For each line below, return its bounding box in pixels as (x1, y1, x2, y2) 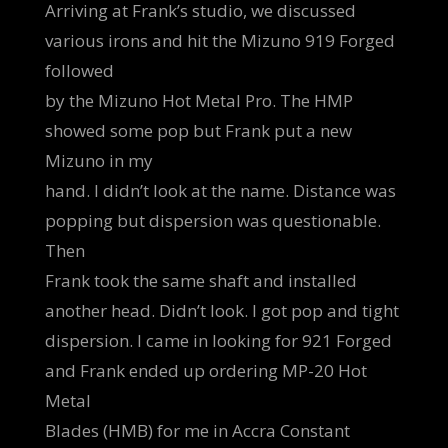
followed (45, 59, 114, 82)
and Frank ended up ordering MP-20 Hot (45, 359, 367, 382)
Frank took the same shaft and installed (45, 269, 357, 292)
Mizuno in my (45, 149, 153, 172)
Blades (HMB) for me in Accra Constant (45, 419, 350, 442)
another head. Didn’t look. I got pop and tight (45, 299, 399, 322)
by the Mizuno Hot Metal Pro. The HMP (45, 89, 353, 112)
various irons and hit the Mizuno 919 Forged (45, 29, 395, 52)
